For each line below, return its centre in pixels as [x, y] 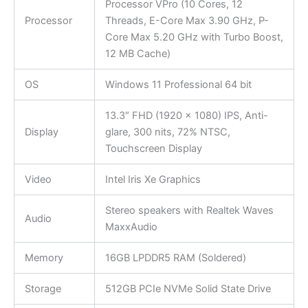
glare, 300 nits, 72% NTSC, [167, 132]
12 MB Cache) [137, 53]
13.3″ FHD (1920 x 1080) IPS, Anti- [186, 115]
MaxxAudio [131, 227]
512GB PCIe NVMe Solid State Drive [188, 288]
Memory [44, 257]
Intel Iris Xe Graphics [153, 179]
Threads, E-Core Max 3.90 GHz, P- [187, 20]
